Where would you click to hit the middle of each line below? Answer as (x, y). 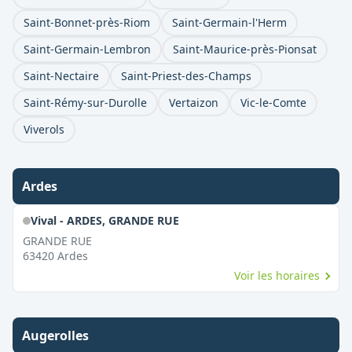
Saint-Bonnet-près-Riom (87, 22)
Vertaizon (194, 103)
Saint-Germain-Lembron (87, 49)
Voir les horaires (277, 275)
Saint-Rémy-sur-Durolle (85, 103)
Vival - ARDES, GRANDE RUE (104, 220)
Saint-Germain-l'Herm (229, 22)
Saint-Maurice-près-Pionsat (245, 49)
